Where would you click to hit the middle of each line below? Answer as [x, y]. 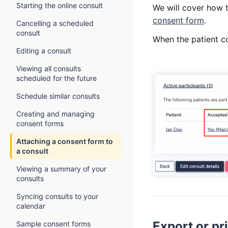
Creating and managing [55, 114]
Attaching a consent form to [65, 141]
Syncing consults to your [57, 196]
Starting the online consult [60, 5]
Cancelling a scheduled [55, 23]
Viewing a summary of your [61, 169]
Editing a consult [44, 51]
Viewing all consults [49, 68]
